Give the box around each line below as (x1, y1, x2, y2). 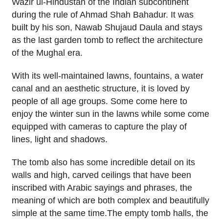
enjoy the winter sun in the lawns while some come (12, 109, 209, 119)
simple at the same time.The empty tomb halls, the (12, 208, 208, 218)
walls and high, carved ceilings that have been (12, 170, 191, 180)
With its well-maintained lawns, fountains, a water (12, 70, 203, 81)
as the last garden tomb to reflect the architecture (12, 35, 203, 45)
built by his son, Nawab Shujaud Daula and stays (12, 22, 202, 33)
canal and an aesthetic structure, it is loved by (12, 83, 190, 93)
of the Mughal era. (12, 48, 83, 58)
